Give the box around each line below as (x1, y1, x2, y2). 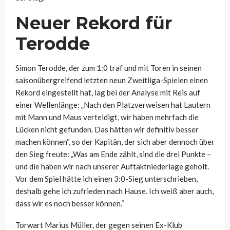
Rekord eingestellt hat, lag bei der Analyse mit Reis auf (15, 88, 200, 98)
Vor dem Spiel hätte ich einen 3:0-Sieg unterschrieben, (15, 174, 198, 184)
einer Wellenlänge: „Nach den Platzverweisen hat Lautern (15, 100, 210, 110)
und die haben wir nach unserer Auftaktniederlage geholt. (15, 162, 209, 171)
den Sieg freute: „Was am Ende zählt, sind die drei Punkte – (15, 149, 211, 159)
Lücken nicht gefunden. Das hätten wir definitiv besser (15, 125, 199, 135)
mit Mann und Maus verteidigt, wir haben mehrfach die (15, 112, 199, 122)
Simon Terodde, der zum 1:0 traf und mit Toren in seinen (15, 63, 202, 73)
